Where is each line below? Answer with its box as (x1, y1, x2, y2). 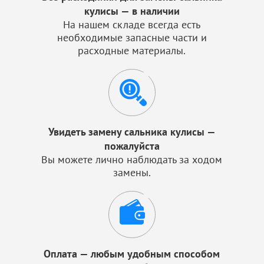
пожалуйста (104, 139, 160, 153)
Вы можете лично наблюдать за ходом (41, 153, 223, 166)
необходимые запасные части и (57, 31, 207, 44)
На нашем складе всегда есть (63, 18, 201, 31)
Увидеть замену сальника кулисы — (48, 125, 216, 138)
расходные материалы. (78, 44, 186, 57)
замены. (113, 166, 151, 179)
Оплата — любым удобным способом (44, 247, 220, 260)
